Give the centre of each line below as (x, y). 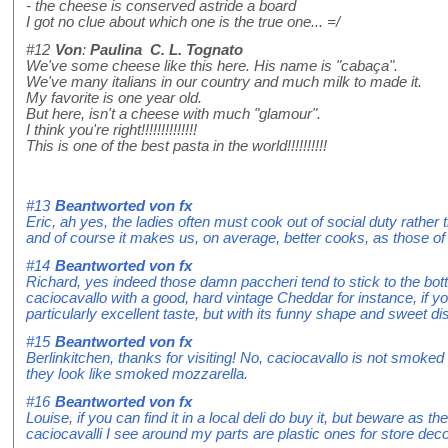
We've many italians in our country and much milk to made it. (224, 82)
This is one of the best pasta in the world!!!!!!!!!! (176, 146)
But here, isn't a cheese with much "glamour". (173, 114)
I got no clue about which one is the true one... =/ (183, 22)
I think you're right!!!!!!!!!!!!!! (111, 130)
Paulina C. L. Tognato (166, 50)
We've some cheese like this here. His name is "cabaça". (212, 66)
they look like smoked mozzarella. (137, 374)
